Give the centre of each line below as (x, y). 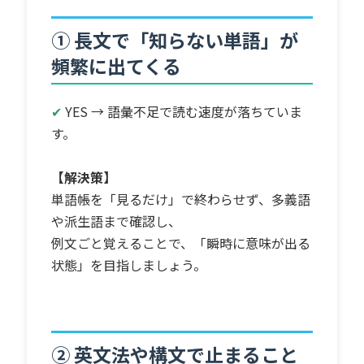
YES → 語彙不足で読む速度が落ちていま (184, 111)
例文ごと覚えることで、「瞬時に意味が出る (181, 243)
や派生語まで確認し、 (117, 221)
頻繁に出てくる (117, 65)
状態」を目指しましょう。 (129, 264)
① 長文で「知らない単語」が (175, 39)
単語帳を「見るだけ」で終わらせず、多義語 (181, 199)
